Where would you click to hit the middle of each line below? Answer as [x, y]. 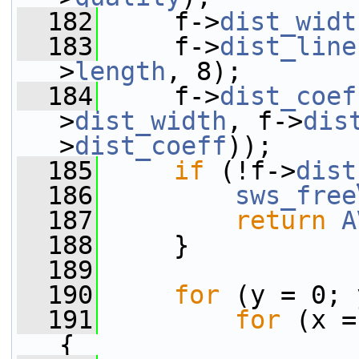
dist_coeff [151, 146]
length [120, 71]
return [280, 220]
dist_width [151, 121]
